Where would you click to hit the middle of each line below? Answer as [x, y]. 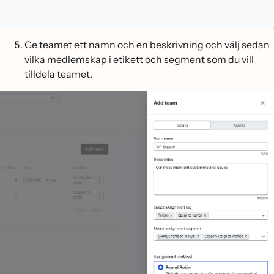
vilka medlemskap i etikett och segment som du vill [139, 60]
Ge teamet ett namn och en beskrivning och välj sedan [147, 45]
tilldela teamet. [58, 74]
